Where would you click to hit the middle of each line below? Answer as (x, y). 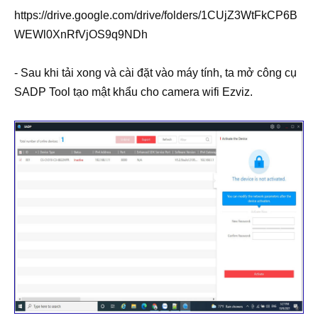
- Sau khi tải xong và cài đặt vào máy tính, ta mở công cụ (155, 72)
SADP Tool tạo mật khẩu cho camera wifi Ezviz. (133, 92)
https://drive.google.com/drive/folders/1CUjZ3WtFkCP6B (156, 15)
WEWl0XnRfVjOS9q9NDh (81, 34)
